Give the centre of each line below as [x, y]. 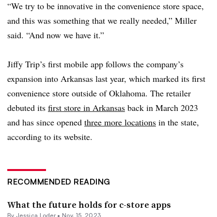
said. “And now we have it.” [56, 35]
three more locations [120, 122]
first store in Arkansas [86, 107]
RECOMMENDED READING [59, 181]
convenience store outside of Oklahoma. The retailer [99, 93]
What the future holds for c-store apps [89, 204]
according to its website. [50, 136]
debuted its [28, 107]
